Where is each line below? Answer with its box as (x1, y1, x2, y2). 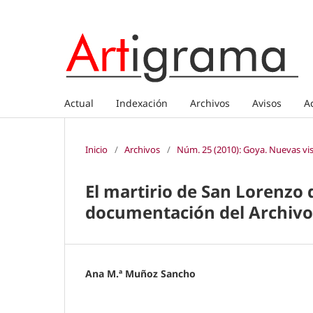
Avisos (252, 96, 282, 110)
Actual (64, 96, 94, 110)
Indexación (116, 96, 168, 110)
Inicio (85, 143, 108, 156)
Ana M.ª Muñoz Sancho (85, 266, 196, 280)
